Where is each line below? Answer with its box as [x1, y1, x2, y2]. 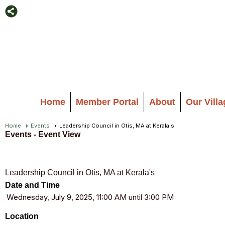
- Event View [32, 130, 80, 139]
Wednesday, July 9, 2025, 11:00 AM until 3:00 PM [7, 192, 174, 202]
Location [5, 212, 39, 220]
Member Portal [76, 97, 139, 107]
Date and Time [5, 181, 60, 189]
